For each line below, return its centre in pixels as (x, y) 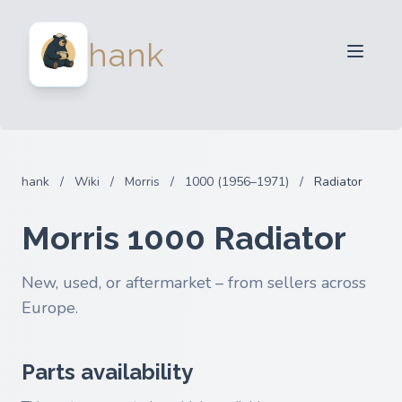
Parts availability (107, 372)
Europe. (50, 308)
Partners (208, 92)
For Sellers (208, 23)
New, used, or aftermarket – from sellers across (194, 283)
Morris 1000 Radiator (184, 238)
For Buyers (208, 57)
